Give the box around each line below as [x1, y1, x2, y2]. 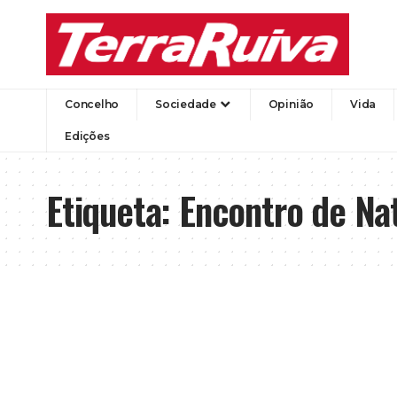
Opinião [268, 97, 315, 111]
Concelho [65, 97, 120, 111]
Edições [65, 128, 110, 143]
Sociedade [155, 97, 216, 111]
